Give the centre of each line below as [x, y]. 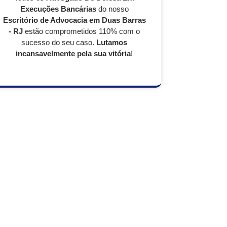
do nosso [112, 9]
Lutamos [112, 42]
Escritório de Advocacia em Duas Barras [74, 20]
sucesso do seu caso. [59, 42]
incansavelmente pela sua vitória [73, 53]
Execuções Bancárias [58, 9]
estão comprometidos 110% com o [81, 31]
